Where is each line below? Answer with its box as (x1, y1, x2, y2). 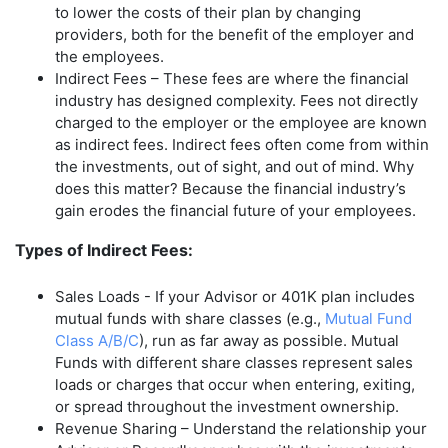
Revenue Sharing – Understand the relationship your (55, 418, 427, 438)
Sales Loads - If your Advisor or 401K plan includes (55, 286, 415, 306)
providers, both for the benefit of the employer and (55, 24, 414, 44)
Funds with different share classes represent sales (55, 352, 413, 372)
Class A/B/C (55, 330, 139, 350)
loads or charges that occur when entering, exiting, (55, 374, 415, 394)
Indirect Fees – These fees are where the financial (55, 68, 409, 88)
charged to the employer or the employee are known (55, 112, 427, 132)
